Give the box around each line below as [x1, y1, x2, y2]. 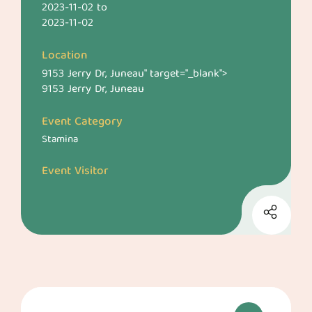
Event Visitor [42, 162, 109, 182]
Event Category [42, 112, 123, 132]
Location [42, 46, 87, 66]
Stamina [42, 131, 78, 149]
